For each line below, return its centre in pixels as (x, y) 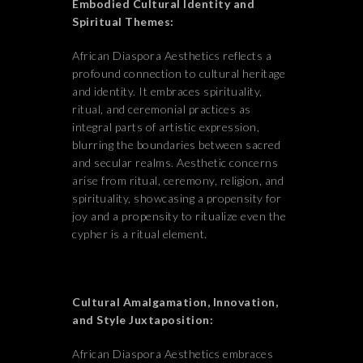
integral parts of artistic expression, (166, 127)
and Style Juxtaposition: (143, 320)
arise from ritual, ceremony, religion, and (178, 180)
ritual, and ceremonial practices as (162, 109)
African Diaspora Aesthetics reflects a (172, 56)
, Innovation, (242, 302)
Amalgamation (165, 302)
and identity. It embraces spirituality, (167, 91)
